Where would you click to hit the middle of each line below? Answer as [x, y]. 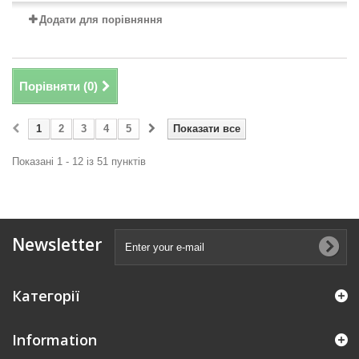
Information [54, 339]
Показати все [207, 128]
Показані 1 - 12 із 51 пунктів [79, 161]
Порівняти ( [53, 86]
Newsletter [57, 244]
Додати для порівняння [101, 19]
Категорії [46, 295]
